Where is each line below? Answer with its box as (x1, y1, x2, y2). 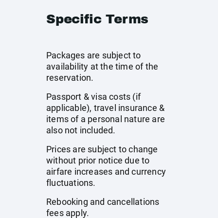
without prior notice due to (46, 155, 150, 165)
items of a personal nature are (46, 114, 165, 124)
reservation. (46, 73, 94, 83)
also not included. (46, 125, 116, 135)
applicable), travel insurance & (46, 103, 165, 113)
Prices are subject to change (46, 144, 158, 154)
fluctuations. (46, 178, 96, 188)
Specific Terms (46, 12, 149, 26)
